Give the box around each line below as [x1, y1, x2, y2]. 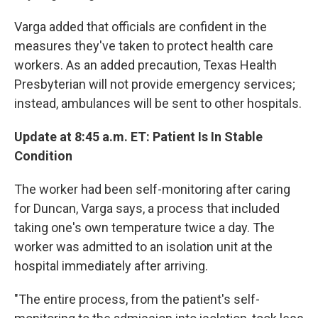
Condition [14, 148, 72, 163]
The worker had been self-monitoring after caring [14, 181, 290, 197]
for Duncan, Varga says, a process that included [14, 200, 280, 216]
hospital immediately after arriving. [14, 258, 208, 273]
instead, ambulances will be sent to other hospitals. [14, 95, 302, 111]
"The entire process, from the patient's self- [14, 291, 260, 307]
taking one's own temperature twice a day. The [14, 219, 275, 235]
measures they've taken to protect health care [14, 38, 273, 53]
